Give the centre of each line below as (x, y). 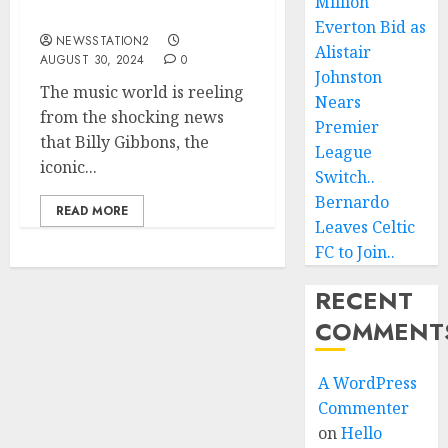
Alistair (343, 52)
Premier (347, 127)
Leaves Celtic (365, 227)
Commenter (364, 408)
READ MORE (92, 211)
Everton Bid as (371, 27)
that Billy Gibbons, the (124, 142)
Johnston (349, 77)
